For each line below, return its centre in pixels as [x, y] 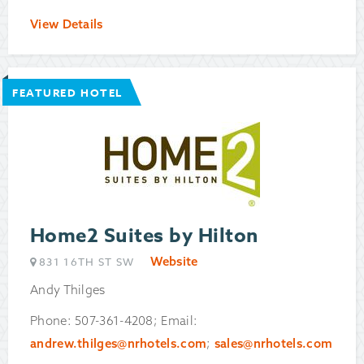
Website [174, 262]
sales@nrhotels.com [273, 344]
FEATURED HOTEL [67, 93]
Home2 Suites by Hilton [144, 236]
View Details [67, 24]
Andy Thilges [68, 290]
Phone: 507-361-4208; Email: [116, 321]
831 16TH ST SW [87, 262]
